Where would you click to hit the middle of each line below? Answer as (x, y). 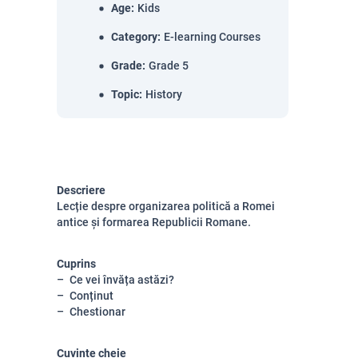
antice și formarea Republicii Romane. (154, 222)
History (164, 94)
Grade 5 (169, 66)
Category (134, 37)
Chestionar (97, 312)
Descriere (81, 190)
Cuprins (76, 264)
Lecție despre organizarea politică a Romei (166, 206)
